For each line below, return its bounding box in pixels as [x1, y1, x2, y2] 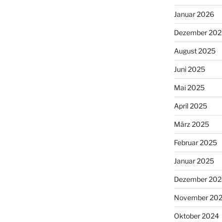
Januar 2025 [173, 156, 214, 165]
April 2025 [173, 101, 207, 110]
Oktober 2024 [173, 211, 219, 220]
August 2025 [173, 46, 216, 55]
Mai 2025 [173, 83, 205, 92]
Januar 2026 [173, 9, 214, 18]
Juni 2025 [173, 64, 205, 73]
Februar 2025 [173, 138, 217, 147]
